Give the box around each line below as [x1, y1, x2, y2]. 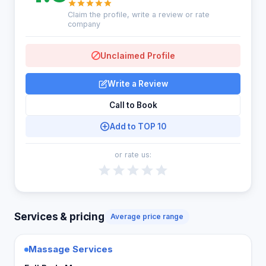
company [67, 20, 100, 28]
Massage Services [28, 243, 113, 255]
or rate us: [115, 150, 151, 159]
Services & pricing [14, 210, 104, 223]
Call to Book [109, 100, 157, 110]
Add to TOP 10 [109, 122, 166, 131]
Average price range [110, 212, 183, 221]
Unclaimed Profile [100, 50, 175, 61]
